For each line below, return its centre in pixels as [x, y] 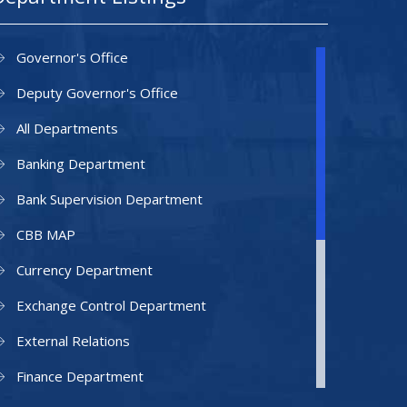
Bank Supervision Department [109, 199]
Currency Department [84, 270]
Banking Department [81, 164]
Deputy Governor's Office [97, 93]
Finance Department [80, 376]
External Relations [73, 341]
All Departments [67, 128]
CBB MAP [46, 234]
